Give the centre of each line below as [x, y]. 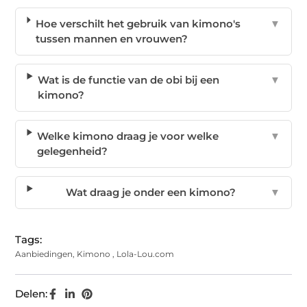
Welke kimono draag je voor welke [128, 136]
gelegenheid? [73, 151]
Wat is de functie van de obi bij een [129, 80]
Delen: [32, 294]
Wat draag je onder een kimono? [151, 193]
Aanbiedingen [44, 254]
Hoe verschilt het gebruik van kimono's [138, 24]
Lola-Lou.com [146, 254]
